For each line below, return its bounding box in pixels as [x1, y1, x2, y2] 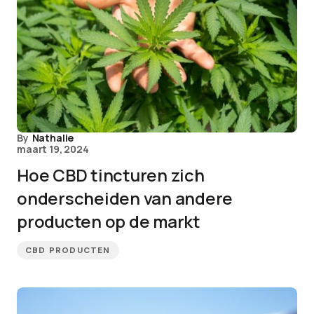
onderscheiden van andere [17, 186, 233, 210]
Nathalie [32, 131, 74, 144]
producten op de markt [17, 210, 200, 233]
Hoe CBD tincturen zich [17, 163, 205, 186]
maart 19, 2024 [17, 142, 89, 156]
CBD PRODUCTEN [25, 245, 111, 256]
